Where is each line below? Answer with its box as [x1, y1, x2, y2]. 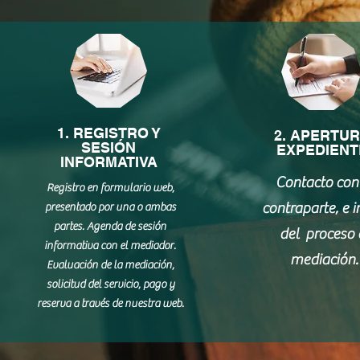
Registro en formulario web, [46, 182, 174, 194]
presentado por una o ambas [44, 201, 176, 214]
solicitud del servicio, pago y [46, 278, 174, 291]
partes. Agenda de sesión [54, 220, 167, 233]
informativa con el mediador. [44, 239, 177, 252]
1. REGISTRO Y [56, 125, 161, 141]
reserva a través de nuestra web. [36, 297, 184, 310]
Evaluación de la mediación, [46, 259, 174, 272]
